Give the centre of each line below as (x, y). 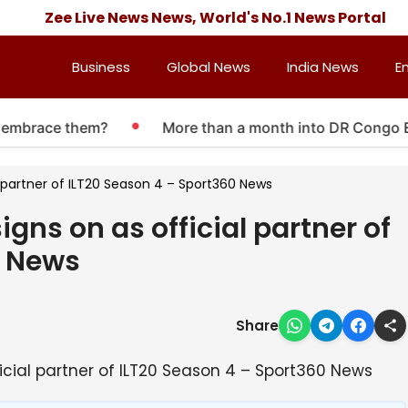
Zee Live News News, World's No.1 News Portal (215, 17)
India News (323, 66)
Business (101, 66)
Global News (209, 66)
